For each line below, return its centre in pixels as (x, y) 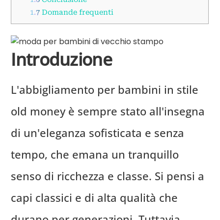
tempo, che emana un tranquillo (95, 154)
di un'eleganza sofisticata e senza (98, 133)
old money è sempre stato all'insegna (108, 111)
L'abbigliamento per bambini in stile (105, 90)
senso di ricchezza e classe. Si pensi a (108, 176)
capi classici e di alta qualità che (95, 198)
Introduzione (61, 59)
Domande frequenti (76, 12)
